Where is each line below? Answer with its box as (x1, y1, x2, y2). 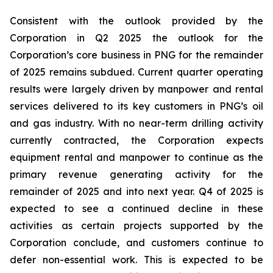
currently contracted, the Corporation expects (10, 134, 263, 146)
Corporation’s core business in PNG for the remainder (10, 49, 263, 61)
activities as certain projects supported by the (10, 219, 263, 232)
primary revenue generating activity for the (10, 168, 263, 180)
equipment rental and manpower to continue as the (10, 151, 263, 163)
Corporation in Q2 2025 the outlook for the (10, 32, 263, 44)
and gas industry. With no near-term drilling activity (10, 117, 263, 129)
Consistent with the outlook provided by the (10, 15, 263, 27)
